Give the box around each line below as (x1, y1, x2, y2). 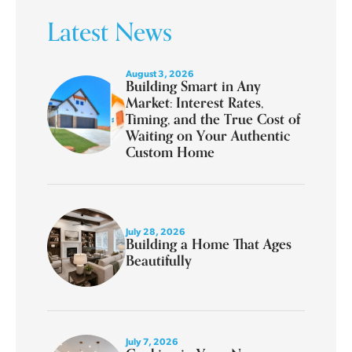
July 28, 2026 (126, 225, 185, 238)
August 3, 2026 (126, 67, 194, 80)
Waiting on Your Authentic (126, 126, 291, 145)
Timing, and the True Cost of (126, 110, 300, 129)
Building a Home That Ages (126, 235, 291, 254)
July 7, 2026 (126, 335, 178, 348)
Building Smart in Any (126, 77, 261, 96)
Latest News (47, 16, 172, 48)
